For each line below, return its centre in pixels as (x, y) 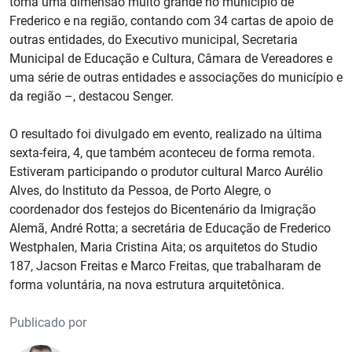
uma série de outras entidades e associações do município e (176, 78)
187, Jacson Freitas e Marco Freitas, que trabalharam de (165, 266)
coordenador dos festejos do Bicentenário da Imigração (163, 210)
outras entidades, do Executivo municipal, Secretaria (154, 40)
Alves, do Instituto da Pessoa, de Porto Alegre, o (140, 191)
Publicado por (48, 323)
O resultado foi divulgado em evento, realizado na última (166, 134)
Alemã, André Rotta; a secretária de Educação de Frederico (170, 229)
